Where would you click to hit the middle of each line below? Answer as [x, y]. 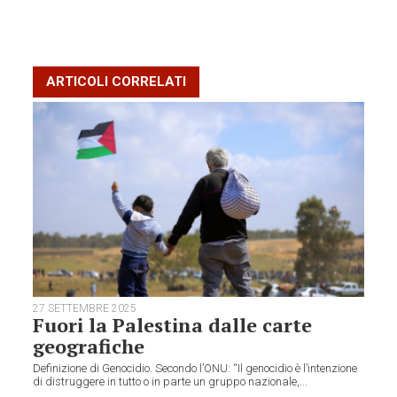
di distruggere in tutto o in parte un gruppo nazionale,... [171, 381]
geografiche [89, 346]
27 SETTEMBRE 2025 [85, 308]
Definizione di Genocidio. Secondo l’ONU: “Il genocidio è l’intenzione [195, 368]
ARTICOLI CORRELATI [117, 82]
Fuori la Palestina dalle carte [173, 324]
